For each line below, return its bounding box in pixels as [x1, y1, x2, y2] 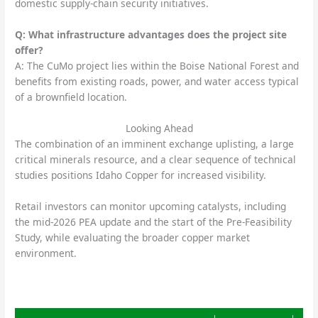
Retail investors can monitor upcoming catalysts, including [15, 199, 287, 213]
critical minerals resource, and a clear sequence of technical [15, 153, 297, 167]
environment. [15, 246, 77, 260]
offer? [15, 43, 44, 57]
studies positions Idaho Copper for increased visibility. [15, 168, 267, 182]
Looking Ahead [125, 121, 193, 136]
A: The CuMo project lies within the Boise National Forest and [15, 59, 300, 73]
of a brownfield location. [15, 90, 128, 104]
